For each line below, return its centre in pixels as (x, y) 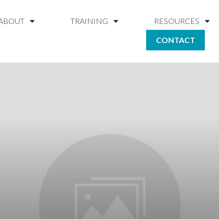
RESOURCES (177, 21)
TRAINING (89, 21)
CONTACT (175, 40)
